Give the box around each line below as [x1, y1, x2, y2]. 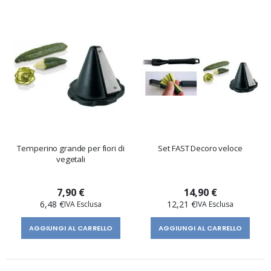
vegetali [56, 153, 85, 165]
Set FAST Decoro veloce [158, 142, 243, 154]
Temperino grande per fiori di [17, 142, 125, 154]
